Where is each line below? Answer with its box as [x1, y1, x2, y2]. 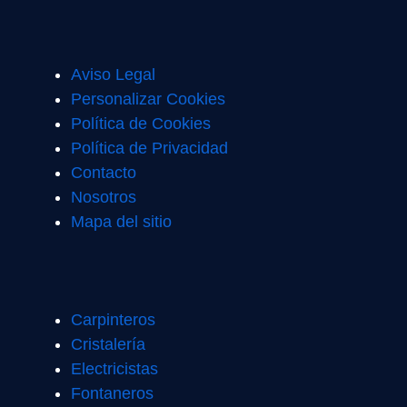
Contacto [71, 163, 136, 182]
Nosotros [71, 187, 136, 206]
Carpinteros [71, 310, 155, 329]
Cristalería [71, 334, 145, 353]
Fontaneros [71, 383, 154, 402]
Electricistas [71, 359, 158, 378]
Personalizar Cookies [71, 89, 225, 108]
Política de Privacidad [71, 138, 228, 157]
